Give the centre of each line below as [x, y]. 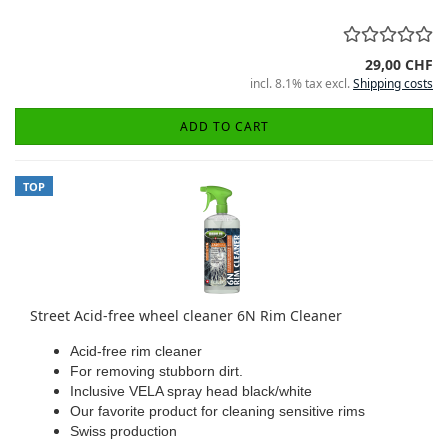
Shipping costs [393, 83]
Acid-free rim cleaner [136, 351]
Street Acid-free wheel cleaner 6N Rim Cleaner [186, 315]
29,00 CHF [399, 64]
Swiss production [123, 431]
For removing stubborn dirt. [156, 371]
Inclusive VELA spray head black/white [191, 391]
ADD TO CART [224, 126]
